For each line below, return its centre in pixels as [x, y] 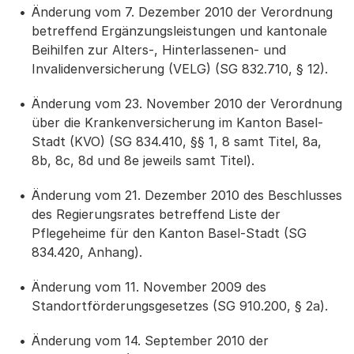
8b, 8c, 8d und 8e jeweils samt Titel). [143, 160]
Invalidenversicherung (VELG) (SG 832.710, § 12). [180, 69]
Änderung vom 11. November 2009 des [149, 287]
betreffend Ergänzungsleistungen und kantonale [179, 31]
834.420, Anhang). [87, 252]
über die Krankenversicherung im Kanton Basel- [177, 122]
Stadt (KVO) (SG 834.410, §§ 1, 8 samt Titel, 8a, [177, 141]
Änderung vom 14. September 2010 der [150, 341]
